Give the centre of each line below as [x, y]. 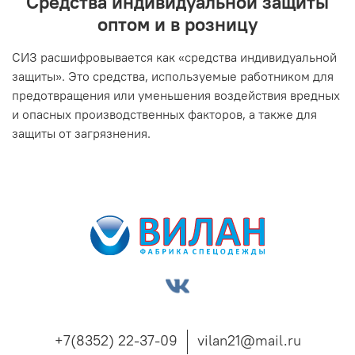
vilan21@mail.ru [249, 340]
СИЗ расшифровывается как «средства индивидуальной [174, 57]
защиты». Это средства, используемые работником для [173, 76]
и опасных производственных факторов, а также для [164, 115]
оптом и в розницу [177, 24]
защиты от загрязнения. [81, 134]
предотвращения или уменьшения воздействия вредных [176, 95]
